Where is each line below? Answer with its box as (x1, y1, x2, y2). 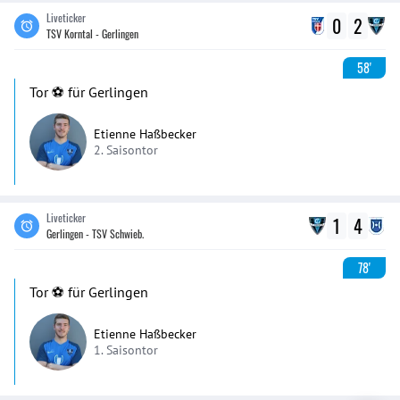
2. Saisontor (94, 142, 158, 158)
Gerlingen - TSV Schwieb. (46, 226, 144, 241)
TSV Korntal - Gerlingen (46, 26, 138, 41)
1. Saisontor (94, 342, 158, 358)
